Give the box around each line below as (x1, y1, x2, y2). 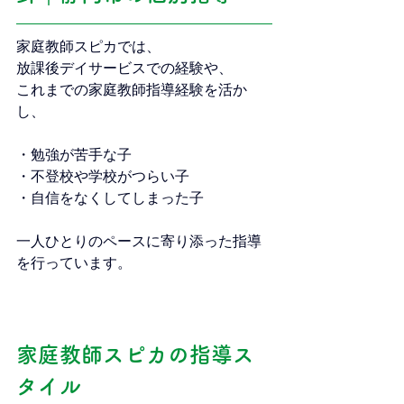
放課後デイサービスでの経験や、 (16, 59, 233, 77)
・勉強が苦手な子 (16, 145, 132, 163)
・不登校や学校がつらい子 (16, 167, 189, 185)
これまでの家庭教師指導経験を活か (16, 80, 247, 98)
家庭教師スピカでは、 (16, 37, 161, 55)
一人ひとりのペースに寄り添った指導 (16, 232, 262, 250)
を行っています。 (16, 253, 132, 271)
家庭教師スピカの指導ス (16, 343, 254, 365)
